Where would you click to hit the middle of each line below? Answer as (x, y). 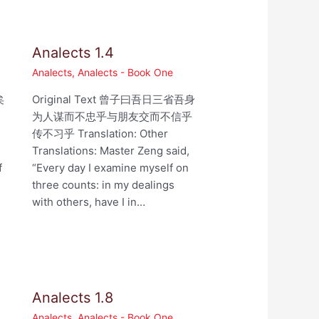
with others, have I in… (88, 202)
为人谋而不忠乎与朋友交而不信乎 (112, 117)
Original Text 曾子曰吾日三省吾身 (113, 100)
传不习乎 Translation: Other (100, 134)
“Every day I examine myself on (110, 168)
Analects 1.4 (73, 53)
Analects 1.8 (72, 298)
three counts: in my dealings (103, 185)
